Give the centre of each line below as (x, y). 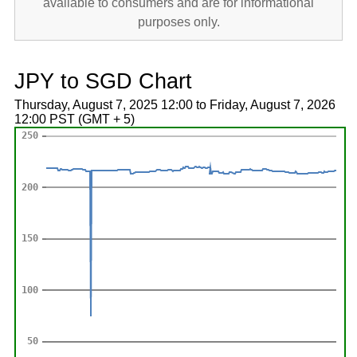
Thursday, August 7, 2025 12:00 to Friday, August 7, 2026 (175, 105)
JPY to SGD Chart (103, 81)
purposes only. (178, 22)
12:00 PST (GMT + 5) (74, 119)
